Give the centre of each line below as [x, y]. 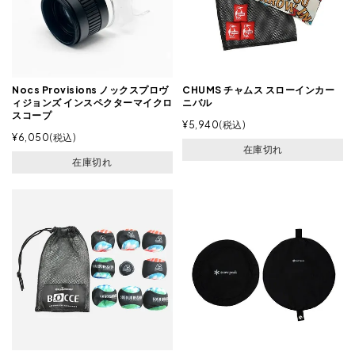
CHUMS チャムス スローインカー [259, 90]
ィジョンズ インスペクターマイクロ [92, 103]
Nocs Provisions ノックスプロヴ [90, 90]
